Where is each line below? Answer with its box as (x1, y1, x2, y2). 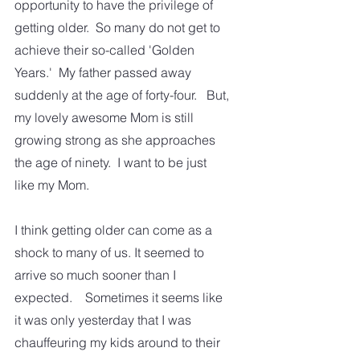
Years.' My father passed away (14, 64, 194, 81)
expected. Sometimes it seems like (14, 289, 226, 306)
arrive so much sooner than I (14, 267, 179, 284)
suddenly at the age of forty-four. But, (14, 87, 232, 104)
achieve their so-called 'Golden (14, 42, 198, 59)
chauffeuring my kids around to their (14, 334, 223, 351)
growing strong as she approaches (14, 132, 219, 149)
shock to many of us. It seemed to (14, 244, 207, 261)
